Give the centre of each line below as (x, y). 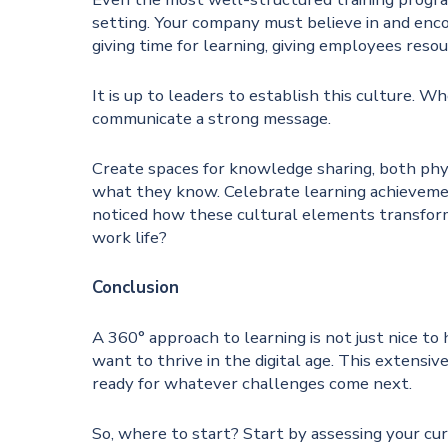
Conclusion (136, 287)
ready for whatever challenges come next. (252, 383)
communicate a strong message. (212, 119)
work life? (130, 238)
